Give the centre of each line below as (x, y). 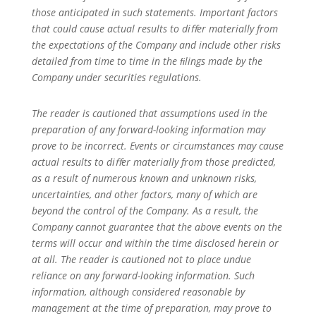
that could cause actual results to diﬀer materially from (154, 29)
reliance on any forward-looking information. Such (143, 275)
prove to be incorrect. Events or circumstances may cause (157, 146)
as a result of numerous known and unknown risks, (144, 178)
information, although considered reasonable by (138, 292)
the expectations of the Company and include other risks (156, 45)
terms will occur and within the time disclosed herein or (155, 243)
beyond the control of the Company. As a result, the (145, 211)
